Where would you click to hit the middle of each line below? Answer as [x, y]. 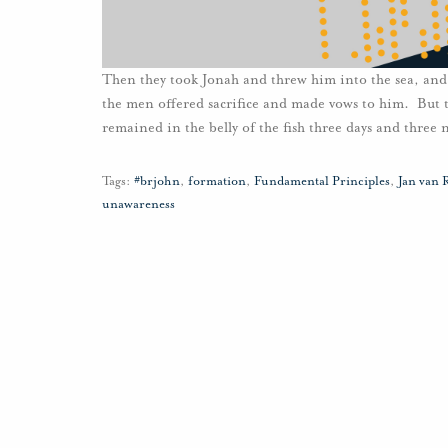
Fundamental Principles [322, 181]
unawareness [138, 204]
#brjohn [157, 181]
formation [217, 181]
